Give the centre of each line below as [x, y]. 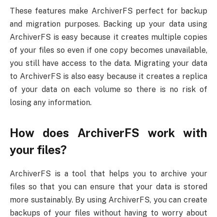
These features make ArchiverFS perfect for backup [108, 11]
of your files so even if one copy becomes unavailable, [108, 50]
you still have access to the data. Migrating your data [108, 63]
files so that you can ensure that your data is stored [108, 187]
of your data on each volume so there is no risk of [108, 90]
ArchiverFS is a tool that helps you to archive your [108, 174]
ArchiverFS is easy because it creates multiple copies [108, 37]
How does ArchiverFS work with [108, 133]
